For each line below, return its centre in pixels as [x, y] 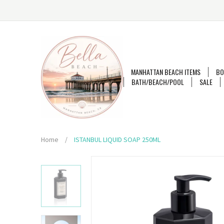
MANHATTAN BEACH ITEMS [166, 72]
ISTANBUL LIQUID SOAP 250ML [117, 139]
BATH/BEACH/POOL [158, 82]
